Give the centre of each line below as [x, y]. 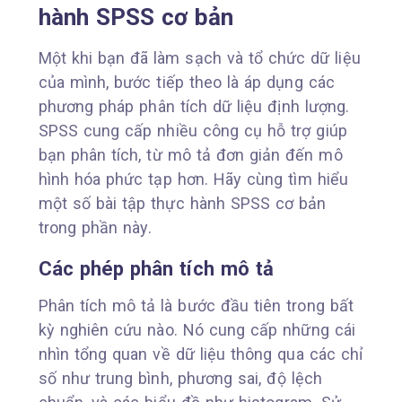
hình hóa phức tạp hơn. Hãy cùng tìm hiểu [193, 179]
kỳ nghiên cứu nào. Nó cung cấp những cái [197, 329]
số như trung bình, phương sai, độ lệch [180, 378]
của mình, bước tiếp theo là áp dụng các [186, 82]
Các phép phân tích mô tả [156, 268]
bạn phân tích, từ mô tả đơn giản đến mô [190, 154]
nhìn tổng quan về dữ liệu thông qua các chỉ [201, 354]
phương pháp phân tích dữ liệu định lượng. [194, 106]
